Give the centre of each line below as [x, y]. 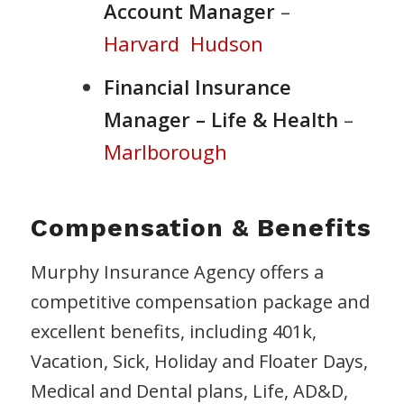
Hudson [226, 43]
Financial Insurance [197, 86]
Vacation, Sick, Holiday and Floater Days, [199, 361]
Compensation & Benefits [201, 227]
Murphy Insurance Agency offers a [177, 271]
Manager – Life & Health [220, 119]
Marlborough [165, 151]
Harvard [141, 43]
